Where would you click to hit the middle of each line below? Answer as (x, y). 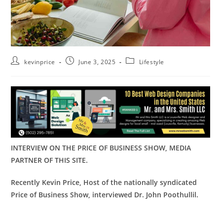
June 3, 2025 (97, 62)
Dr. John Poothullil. (166, 195)
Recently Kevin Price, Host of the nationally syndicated (104, 183)
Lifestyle (152, 62)
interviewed (112, 195)
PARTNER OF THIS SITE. (50, 160)
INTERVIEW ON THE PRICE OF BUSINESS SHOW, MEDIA (101, 148)
